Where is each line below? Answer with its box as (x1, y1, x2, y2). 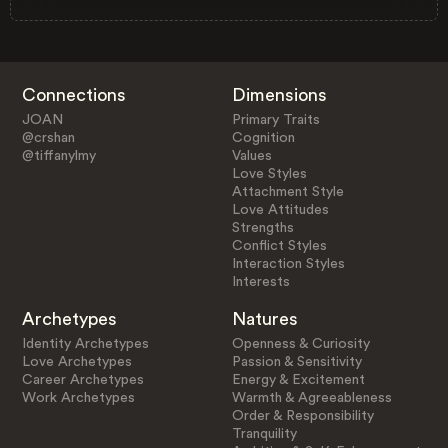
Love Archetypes (21, 354, 132, 369)
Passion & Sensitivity (232, 354, 363, 369)
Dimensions (232, 85, 328, 104)
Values (232, 148, 273, 163)
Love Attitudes (232, 202, 330, 217)
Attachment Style (232, 184, 345, 199)
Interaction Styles (232, 256, 346, 271)
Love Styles (232, 166, 308, 181)
